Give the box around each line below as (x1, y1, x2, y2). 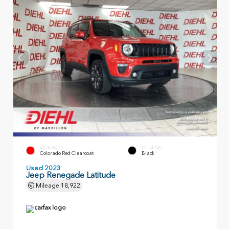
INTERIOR (142, 144, 162, 150)
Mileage (34, 181, 61, 189)
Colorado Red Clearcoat (40, 150, 94, 156)
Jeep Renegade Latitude (26, 170, 116, 180)
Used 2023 (26, 164, 61, 172)
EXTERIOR (40, 144, 60, 150)
